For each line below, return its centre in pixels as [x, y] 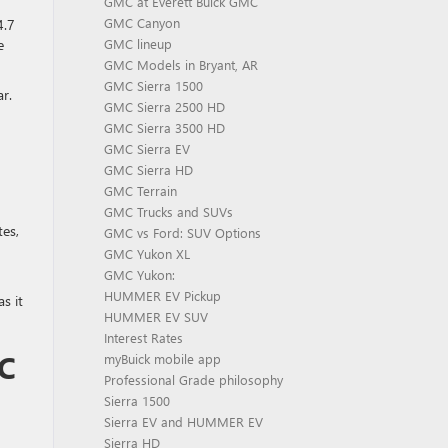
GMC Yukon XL [146, 253]
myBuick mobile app [162, 358]
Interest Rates [143, 337]
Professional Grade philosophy [193, 379]
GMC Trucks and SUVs [168, 211]
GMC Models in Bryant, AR [180, 64]
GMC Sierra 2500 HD [164, 106]
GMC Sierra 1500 [153, 85]
